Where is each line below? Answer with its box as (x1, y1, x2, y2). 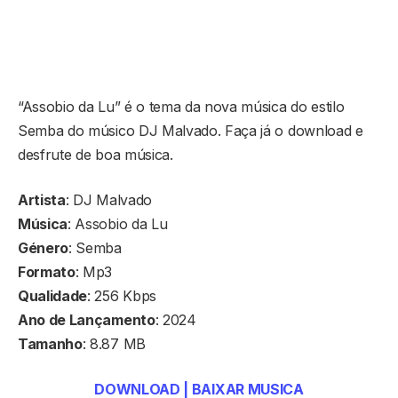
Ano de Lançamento (18, 310, 155, 329)
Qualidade (18, 286, 88, 305)
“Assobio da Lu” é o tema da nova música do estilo (18, 97, 345, 115)
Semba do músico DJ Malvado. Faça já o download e (18, 121, 363, 139)
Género (18, 238, 69, 257)
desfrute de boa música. (18, 145, 173, 163)
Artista (18, 190, 66, 209)
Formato (18, 262, 76, 281)
